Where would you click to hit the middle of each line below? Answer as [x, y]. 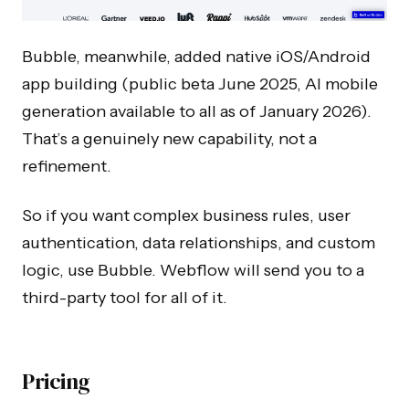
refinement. [67, 166]
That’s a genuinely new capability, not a [169, 138]
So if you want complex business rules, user [186, 215]
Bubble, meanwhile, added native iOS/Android [196, 56]
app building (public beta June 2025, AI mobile [200, 84]
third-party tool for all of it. [125, 297]
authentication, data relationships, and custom [199, 242]
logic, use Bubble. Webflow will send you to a [193, 270]
